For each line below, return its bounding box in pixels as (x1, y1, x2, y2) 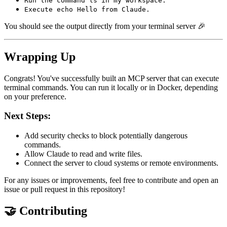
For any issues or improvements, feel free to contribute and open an (4, 175, 218, 184)
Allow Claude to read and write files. (24, 149, 142, 158)
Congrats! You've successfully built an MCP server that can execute (4, 73, 219, 83)
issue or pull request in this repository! (4, 184, 125, 194)
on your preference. (4, 92, 66, 101)
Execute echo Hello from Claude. (24, 5, 150, 13)
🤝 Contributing (4, 204, 87, 217)
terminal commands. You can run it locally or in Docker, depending (4, 83, 218, 92)
